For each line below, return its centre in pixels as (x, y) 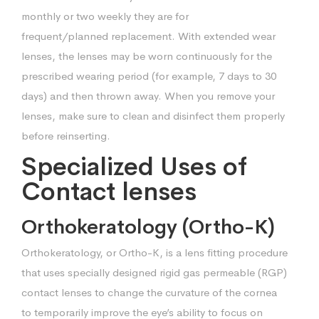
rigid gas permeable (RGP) (223, 272)
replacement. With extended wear (193, 36)
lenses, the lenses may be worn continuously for (139, 56)
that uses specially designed (90, 272)
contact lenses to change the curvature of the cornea (149, 292)
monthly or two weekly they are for (105, 16)
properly (264, 115)
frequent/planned (66, 36)
